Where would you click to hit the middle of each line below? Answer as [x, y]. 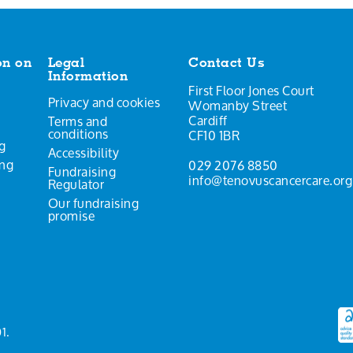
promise [71, 216]
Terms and [78, 121]
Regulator [76, 184]
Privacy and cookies [104, 102]
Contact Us [227, 62]
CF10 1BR [214, 135]
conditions [78, 134]
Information [88, 76]
